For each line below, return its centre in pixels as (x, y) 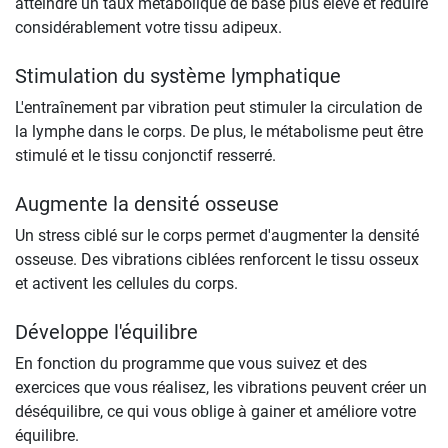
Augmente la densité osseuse (147, 203)
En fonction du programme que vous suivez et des (191, 363)
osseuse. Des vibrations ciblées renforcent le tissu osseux (217, 259)
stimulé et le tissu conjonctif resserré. (145, 155)
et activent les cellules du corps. (126, 283)
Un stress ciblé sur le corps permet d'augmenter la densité (217, 235)
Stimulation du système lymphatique (178, 75)
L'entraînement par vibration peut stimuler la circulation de (218, 107)
